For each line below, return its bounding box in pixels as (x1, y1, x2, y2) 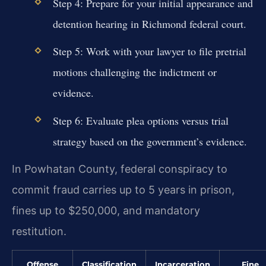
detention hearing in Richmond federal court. (52, 17, 246, 31)
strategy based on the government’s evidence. (52, 134, 247, 148)
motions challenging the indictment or (52, 65, 217, 80)
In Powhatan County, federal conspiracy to (12, 162, 227, 175)
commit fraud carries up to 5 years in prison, (12, 183, 235, 196)
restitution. (12, 224, 66, 237)
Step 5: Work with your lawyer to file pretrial (52, 44, 246, 59)
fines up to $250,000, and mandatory (12, 204, 200, 217)
